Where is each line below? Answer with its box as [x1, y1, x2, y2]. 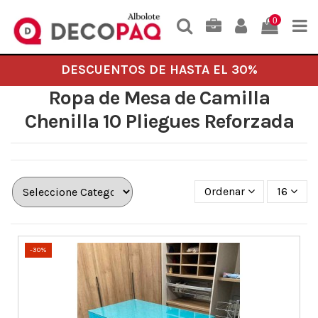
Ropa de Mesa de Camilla [48, 86, 270, 110]
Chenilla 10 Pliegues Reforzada [24, 109, 294, 133]
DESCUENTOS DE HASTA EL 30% [60, 62, 258, 78]
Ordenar [204, 185, 245, 199]
